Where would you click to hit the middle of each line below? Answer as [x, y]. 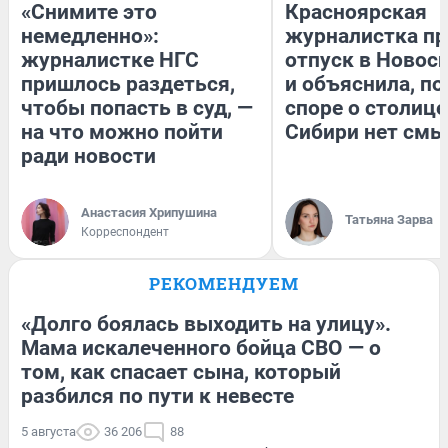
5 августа [48, 431]
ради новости [88, 155]
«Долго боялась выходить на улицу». [206, 323]
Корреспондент [125, 231]
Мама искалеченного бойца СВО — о [201, 347]
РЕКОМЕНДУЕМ [224, 283]
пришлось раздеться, [128, 83]
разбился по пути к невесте [157, 395]
